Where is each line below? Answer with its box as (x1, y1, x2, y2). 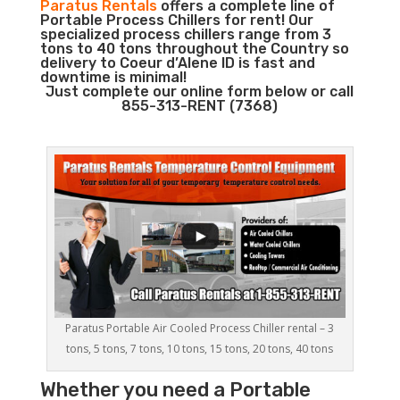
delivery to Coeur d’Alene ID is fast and (39, 54, 315, 71)
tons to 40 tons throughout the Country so (39, 40, 349, 57)
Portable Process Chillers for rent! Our (39, 12, 313, 29)
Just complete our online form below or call (46, 83, 354, 100)
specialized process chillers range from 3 (39, 26, 331, 43)
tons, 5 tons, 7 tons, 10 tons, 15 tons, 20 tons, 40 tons (66, 341, 334, 357)
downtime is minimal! (39, 69, 187, 86)
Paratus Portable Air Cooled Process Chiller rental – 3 (65, 321, 335, 337)
